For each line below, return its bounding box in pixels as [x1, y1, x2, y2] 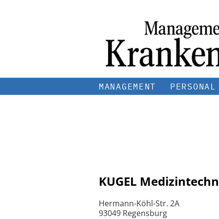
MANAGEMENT [99, 81, 156, 92]
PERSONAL [170, 81, 216, 92]
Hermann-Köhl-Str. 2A [99, 197, 179, 209]
